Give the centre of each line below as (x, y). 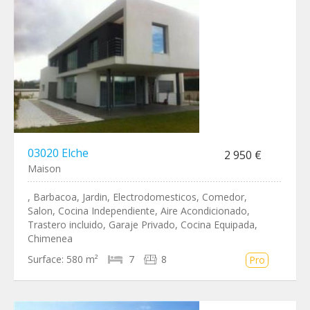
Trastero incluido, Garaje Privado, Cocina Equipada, (143, 225)
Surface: (46, 259)
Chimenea (50, 238)
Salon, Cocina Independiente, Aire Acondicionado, (139, 211)
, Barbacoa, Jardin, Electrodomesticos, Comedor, (137, 197)
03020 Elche (58, 153)
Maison (44, 168)
